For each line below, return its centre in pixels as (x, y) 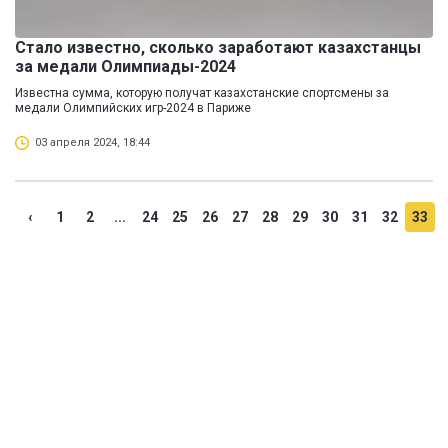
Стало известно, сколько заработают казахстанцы (218, 48)
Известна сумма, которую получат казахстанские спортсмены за (202, 93)
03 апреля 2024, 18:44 (92, 143)
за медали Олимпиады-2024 (125, 67)
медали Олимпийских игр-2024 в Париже (133, 108)
